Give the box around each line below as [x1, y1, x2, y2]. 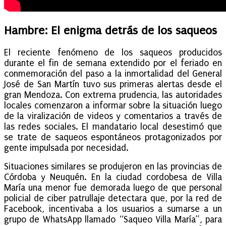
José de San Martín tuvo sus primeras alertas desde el [4, 79, 222, 90]
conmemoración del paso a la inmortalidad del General [4, 68, 222, 79]
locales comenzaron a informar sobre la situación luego [4, 100, 222, 111]
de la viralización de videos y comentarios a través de [4, 110, 222, 122]
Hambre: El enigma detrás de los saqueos [4, 23, 217, 37]
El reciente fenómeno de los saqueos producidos [4, 47, 222, 58]
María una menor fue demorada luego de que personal [4, 182, 222, 193]
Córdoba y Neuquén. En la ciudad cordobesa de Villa [4, 172, 222, 183]
